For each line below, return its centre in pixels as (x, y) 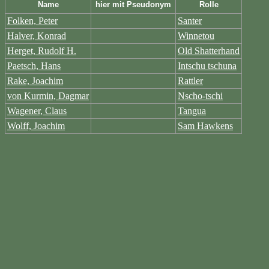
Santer (190, 21)
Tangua (192, 111)
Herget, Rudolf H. (42, 51)
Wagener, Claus (37, 111)
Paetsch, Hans (34, 66)
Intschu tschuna (207, 66)
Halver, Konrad (37, 36)
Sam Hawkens (205, 126)
